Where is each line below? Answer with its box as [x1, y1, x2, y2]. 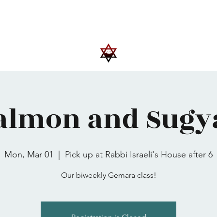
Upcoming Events [10, 17, 63, 26]
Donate [97, 17, 120, 26]
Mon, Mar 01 [4, 149, 53, 160]
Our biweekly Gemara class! [61, 170, 156, 180]
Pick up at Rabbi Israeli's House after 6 [65, 149, 213, 160]
